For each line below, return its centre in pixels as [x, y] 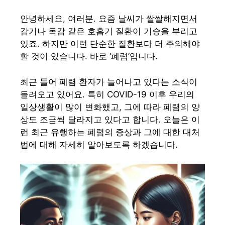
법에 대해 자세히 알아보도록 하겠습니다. [99, 144]
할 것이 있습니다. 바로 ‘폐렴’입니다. [89, 56]
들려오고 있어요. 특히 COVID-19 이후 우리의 [107, 94]
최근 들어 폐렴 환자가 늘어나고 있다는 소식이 [109, 82]
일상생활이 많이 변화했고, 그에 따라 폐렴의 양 [110, 107]
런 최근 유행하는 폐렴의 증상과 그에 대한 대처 [110, 132]
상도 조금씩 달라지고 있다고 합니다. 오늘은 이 [110, 119]
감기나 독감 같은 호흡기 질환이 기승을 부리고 [109, 31]
